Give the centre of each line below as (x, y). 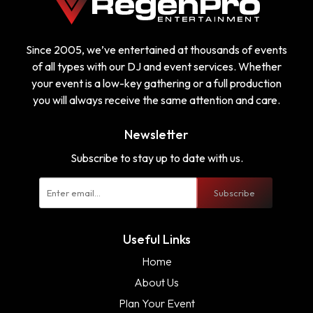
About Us (156, 282)
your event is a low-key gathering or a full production (156, 83)
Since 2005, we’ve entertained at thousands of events (156, 50)
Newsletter (156, 134)
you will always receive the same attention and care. (156, 100)
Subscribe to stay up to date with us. (156, 158)
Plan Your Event (156, 303)
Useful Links (156, 239)
